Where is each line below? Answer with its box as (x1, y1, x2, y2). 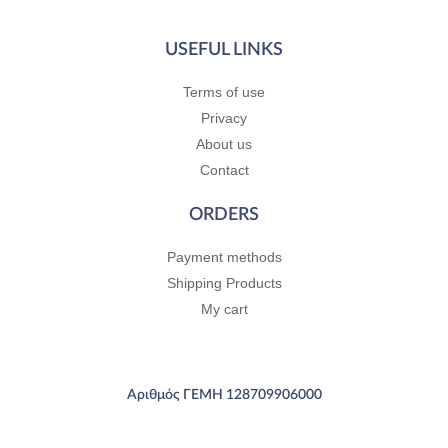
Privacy (201, 111, 247, 127)
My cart (200, 302, 248, 318)
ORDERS (189, 205, 259, 225)
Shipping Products (166, 276, 282, 292)
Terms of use (183, 85, 265, 101)
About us (196, 137, 252, 153)
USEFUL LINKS (165, 40, 283, 60)
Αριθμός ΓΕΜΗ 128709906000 (126, 388, 322, 403)
